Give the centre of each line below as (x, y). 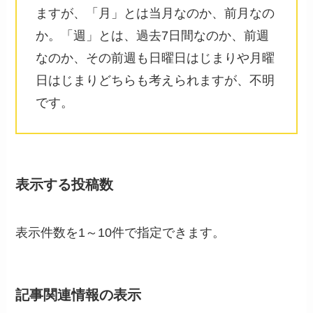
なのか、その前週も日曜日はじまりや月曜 (155, 58)
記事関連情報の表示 (79, 294)
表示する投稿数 (65, 185)
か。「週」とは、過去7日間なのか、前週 (153, 36)
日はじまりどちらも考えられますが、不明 (155, 81)
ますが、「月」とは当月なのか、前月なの (155, 14)
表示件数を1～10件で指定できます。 (121, 233)
